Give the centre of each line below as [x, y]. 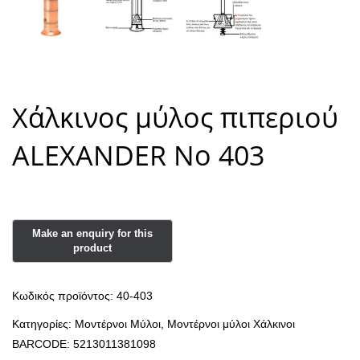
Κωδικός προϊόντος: [64, 295]
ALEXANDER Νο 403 [138, 155]
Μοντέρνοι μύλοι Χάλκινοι [231, 323]
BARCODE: [43, 344]
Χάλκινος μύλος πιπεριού [175, 117]
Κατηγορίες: [43, 323]
